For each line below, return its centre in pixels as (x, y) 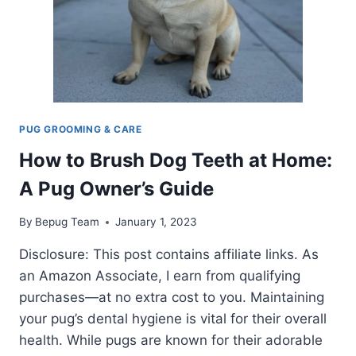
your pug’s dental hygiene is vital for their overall (173, 319)
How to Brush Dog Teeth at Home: (176, 160)
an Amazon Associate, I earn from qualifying (160, 276)
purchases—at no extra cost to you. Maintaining (172, 298)
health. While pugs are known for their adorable (171, 341)
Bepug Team (68, 222)
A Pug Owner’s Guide (116, 188)
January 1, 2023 (157, 222)
